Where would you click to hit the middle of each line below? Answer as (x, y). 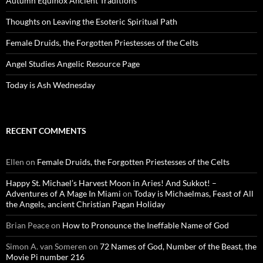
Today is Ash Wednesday (50, 85)
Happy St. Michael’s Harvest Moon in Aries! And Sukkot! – (111, 183)
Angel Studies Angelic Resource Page (73, 64)
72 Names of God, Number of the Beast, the (178, 246)
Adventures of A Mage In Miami (63, 193)
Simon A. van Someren (46, 246)
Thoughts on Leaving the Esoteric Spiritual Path (92, 21)
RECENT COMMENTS (46, 131)
